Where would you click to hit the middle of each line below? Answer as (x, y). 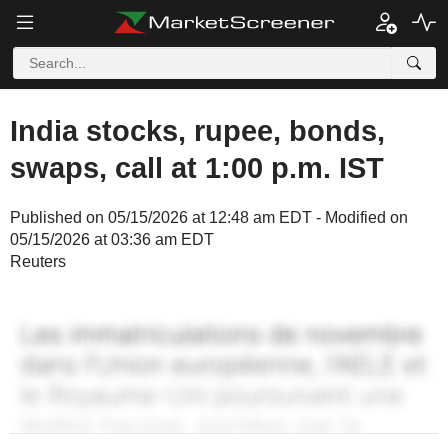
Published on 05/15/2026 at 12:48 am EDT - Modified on (209, 217)
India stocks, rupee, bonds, (197, 131)
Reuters (38, 261)
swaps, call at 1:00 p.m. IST (197, 168)
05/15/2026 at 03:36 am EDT (112, 239)
